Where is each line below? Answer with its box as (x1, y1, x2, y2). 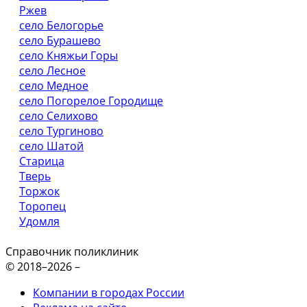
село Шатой (19, 138, 84, 153)
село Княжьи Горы (19, 48, 118, 63)
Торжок (19, 184, 60, 199)
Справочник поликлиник (5, 244, 138, 259)
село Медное (19, 78, 88, 93)
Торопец (19, 199, 66, 214)
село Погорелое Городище (19, 93, 163, 108)
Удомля (19, 214, 60, 229)
